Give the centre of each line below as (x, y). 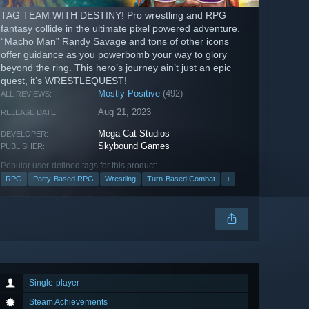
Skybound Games (134, 146)
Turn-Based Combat (181, 179)
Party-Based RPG (63, 179)
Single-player (54, 283)
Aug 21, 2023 (125, 112)
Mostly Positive (129, 94)
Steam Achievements (68, 302)
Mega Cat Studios (134, 134)
